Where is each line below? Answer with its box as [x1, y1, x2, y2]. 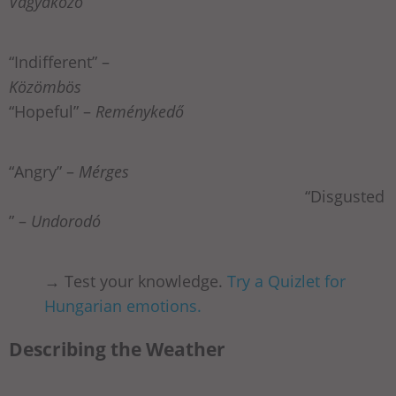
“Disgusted [9, 186, 385, 208]
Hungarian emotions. [44, 295, 202, 317]
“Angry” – [9, 161, 79, 183]
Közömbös [9, 76, 81, 98]
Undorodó [27, 210, 101, 232]
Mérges [79, 161, 129, 183]
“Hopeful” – [9, 101, 95, 123]
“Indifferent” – [9, 51, 110, 73]
